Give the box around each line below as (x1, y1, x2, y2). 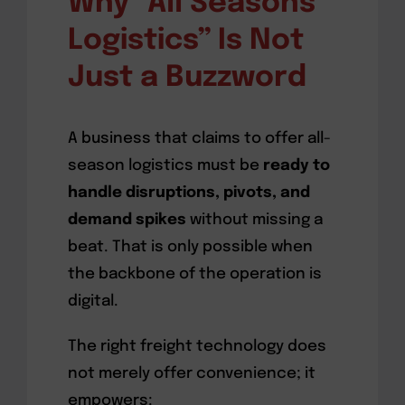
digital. (67, 294, 118, 310)
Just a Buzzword (67, 63, 306, 94)
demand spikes (67, 212, 186, 229)
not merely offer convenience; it (67, 366, 316, 382)
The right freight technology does (67, 339, 326, 355)
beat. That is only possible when (67, 240, 313, 256)
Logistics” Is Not (67, 26, 304, 57)
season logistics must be (67, 158, 263, 174)
